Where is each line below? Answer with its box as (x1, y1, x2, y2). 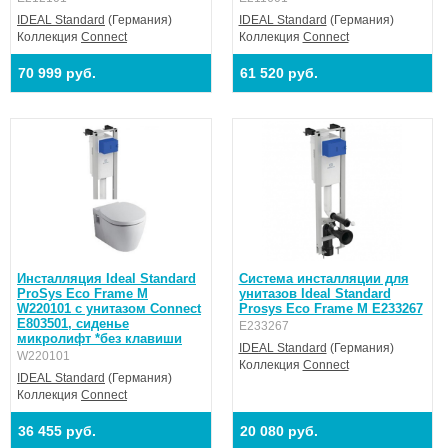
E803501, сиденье (17, 316, 129, 331)
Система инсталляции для (238, 271, 409, 286)
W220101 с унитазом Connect (17, 301, 201, 316)
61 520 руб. (239, 65, 318, 81)
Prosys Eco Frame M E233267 (238, 301, 423, 316)
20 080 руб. (239, 423, 318, 439)
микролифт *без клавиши (17, 331, 182, 346)
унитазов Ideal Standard (238, 286, 391, 301)
